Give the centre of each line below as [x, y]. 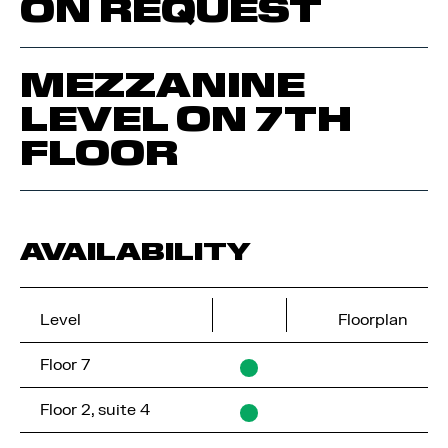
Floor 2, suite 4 [95, 410]
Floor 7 [65, 365]
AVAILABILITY [135, 251]
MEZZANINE [162, 85]
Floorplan [373, 320]
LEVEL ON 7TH [186, 119]
